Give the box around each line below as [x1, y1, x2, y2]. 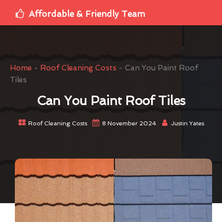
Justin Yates [170, 119, 204, 127]
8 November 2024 [102, 119, 156, 127]
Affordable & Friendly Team [29, 8, 145, 19]
